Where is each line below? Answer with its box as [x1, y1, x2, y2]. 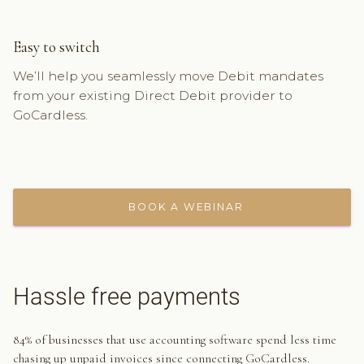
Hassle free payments [12, 282, 240, 310]
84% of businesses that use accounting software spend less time [12, 331, 336, 347]
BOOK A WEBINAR [120, 200, 244, 213]
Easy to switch [12, 37, 100, 57]
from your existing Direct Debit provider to [12, 87, 292, 103]
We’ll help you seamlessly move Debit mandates [12, 67, 323, 84]
